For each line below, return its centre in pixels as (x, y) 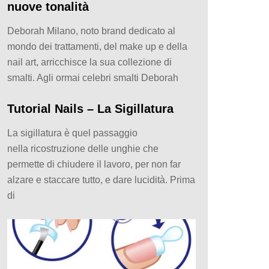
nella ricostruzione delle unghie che (83, 148)
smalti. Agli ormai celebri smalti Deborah (93, 77)
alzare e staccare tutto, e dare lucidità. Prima (101, 180)
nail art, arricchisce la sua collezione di (89, 62)
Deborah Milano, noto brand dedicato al (91, 31)
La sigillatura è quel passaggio (72, 133)
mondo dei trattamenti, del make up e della (97, 46)
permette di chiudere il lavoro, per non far (94, 164)
